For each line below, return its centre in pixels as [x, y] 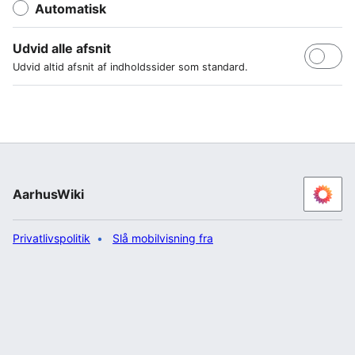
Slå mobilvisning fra [163, 238]
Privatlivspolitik [52, 238]
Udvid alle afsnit [62, 48]
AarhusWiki [48, 194]
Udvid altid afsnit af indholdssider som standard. [130, 67]
